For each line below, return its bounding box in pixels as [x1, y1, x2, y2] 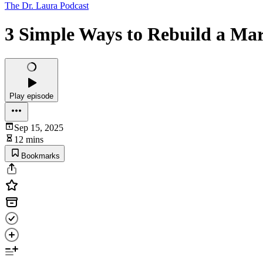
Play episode [9, 91, 53, 100]
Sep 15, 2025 [14, 122, 63, 133]
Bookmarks [21, 151, 60, 160]
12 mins [14, 134, 43, 144]
